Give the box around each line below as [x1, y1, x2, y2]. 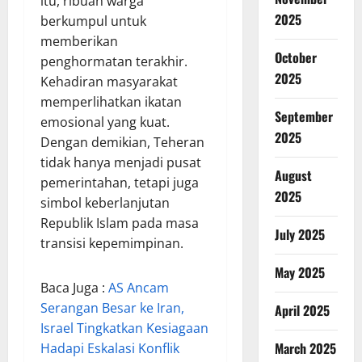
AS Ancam [108, 278, 169, 297]
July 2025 [274, 225, 325, 244]
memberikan [40, 32, 118, 50]
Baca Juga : [40, 278, 108, 297]
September [274, 107, 333, 126]
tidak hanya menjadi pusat [40, 153, 201, 171]
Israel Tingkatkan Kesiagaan [40, 318, 208, 337]
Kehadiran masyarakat [40, 72, 178, 90]
